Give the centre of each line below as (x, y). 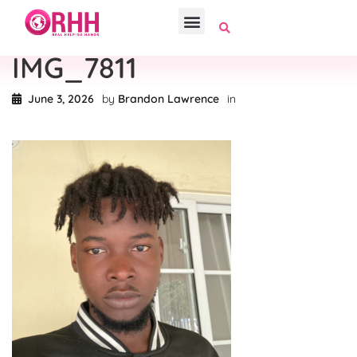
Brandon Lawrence (169, 99)
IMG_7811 (75, 67)
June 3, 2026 (61, 99)
